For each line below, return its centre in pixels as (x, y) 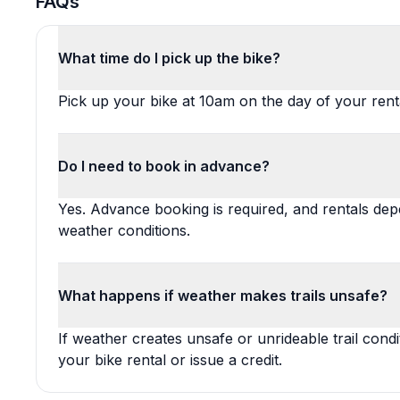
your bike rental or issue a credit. (170, 360)
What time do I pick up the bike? (169, 58)
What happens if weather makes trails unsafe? (223, 296)
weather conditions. (124, 230)
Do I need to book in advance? (164, 166)
